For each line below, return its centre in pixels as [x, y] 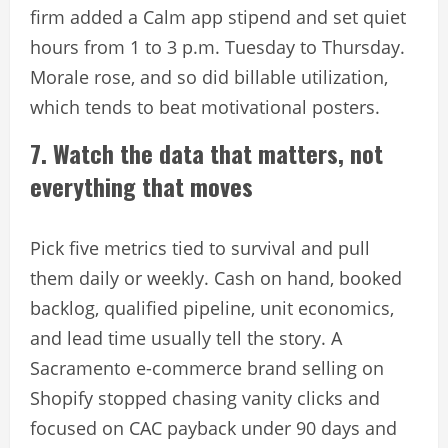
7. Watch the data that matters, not [206, 153]
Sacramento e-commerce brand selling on [207, 368]
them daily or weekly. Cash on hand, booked [216, 278]
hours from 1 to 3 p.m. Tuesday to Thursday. [217, 47]
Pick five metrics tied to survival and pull [200, 248]
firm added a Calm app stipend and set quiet [218, 17]
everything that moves [141, 186]
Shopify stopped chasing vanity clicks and [205, 398]
